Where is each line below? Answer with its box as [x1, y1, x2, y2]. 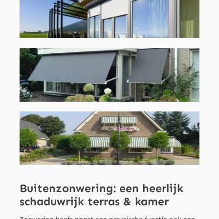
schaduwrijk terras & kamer [19, 195, 169, 209]
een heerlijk [115, 181, 183, 196]
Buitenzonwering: [19, 181, 116, 196]
